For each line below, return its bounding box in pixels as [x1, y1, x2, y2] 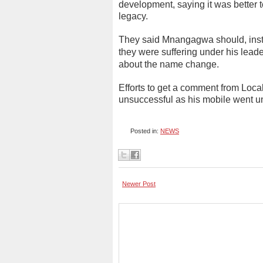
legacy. [119, 11, 148, 21]
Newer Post [122, 180, 156, 187]
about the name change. [119, 59, 219, 69]
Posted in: [130, 127, 160, 134]
